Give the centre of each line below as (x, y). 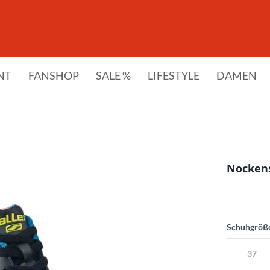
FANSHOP (54, 75)
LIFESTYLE (174, 75)
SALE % (113, 75)
